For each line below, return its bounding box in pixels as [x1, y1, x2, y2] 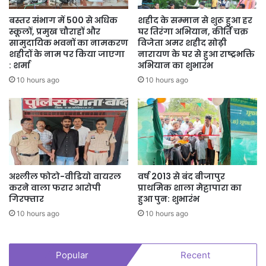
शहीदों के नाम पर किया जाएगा [9, 47, 125, 60]
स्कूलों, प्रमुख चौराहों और [9, 25, 100, 37]
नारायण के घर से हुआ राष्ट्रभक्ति [138, 47, 255, 60]
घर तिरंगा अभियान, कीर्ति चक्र [138, 25, 248, 37]
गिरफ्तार [9, 193, 44, 205]
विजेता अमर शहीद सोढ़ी [138, 36, 227, 49]
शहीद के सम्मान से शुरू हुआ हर [138, 14, 252, 26]
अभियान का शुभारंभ [138, 59, 213, 71]
